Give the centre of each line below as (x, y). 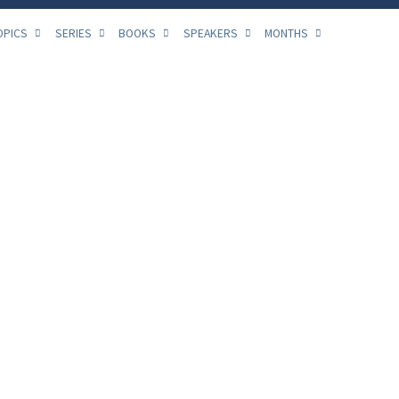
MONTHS (288, 33)
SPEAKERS (212, 33)
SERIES (74, 33)
